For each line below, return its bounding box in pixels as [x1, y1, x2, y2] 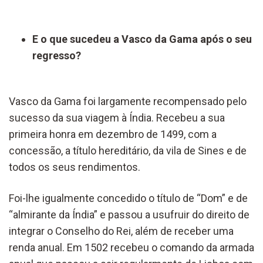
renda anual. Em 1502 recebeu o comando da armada [9, 241, 254, 254]
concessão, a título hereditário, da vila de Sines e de [9, 144, 247, 157]
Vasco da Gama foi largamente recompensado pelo [9, 95, 247, 107]
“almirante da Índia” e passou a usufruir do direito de [9, 208, 249, 221]
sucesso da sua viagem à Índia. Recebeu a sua [9, 111, 225, 124]
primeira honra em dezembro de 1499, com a [9, 127, 217, 140]
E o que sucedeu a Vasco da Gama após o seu [32, 32, 252, 45]
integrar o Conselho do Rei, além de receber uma [9, 224, 234, 237]
